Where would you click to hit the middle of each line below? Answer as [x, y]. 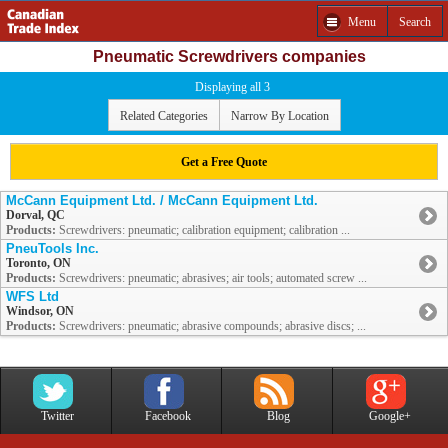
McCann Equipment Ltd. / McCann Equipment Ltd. [162, 201]
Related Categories [163, 115]
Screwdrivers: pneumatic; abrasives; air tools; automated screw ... [211, 278]
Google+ [390, 416]
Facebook [167, 416]
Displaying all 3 [232, 87]
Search [415, 21]
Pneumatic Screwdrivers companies [229, 56]
